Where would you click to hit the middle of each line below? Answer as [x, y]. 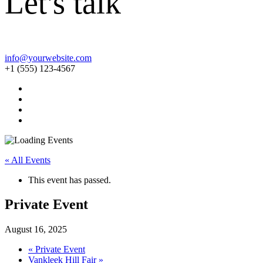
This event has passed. [70, 180]
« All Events [28, 160]
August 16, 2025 [36, 230]
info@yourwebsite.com [48, 58]
